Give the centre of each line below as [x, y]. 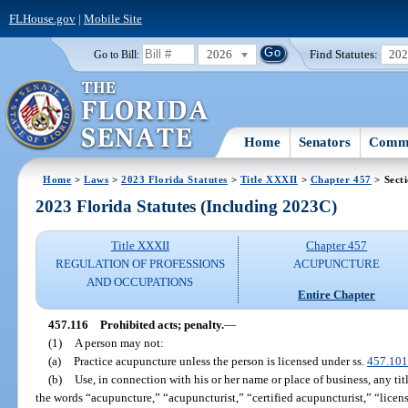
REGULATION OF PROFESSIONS [140, 264]
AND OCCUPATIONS [140, 282]
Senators [325, 142]
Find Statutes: [344, 54]
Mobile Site [112, 18]
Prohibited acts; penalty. [162, 324]
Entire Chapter [337, 294]
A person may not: [119, 342]
